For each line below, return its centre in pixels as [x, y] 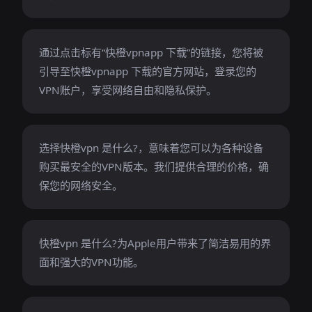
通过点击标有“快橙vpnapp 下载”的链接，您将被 [151, 52]
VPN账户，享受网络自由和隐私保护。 [128, 90]
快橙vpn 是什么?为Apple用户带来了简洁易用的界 [155, 243]
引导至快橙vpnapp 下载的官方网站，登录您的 [148, 71]
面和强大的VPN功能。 [91, 262]
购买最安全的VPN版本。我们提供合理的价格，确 [154, 166]
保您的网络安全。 [81, 185]
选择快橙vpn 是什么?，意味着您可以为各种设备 [151, 148]
